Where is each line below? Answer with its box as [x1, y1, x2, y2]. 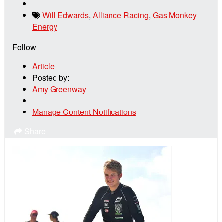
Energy [32, 21, 57, 33]
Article [32, 60, 55, 72]
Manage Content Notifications [32, 106, 136, 118]
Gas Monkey [153, 9, 197, 21]
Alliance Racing [93, 9, 149, 21]
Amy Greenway [32, 83, 86, 95]
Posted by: [32, 72, 69, 84]
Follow [12, 41, 36, 53]
